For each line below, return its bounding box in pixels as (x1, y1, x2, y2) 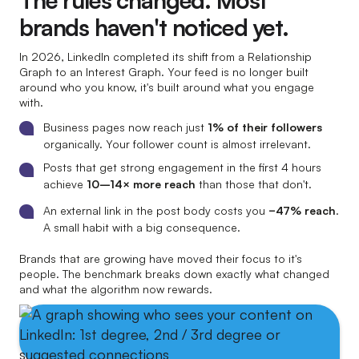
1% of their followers (208, 120, 322, 134)
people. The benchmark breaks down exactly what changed (19, 267, 329, 280)
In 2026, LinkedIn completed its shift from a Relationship (19, 50, 312, 63)
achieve (43, 177, 87, 191)
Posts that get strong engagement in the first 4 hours (43, 160, 321, 174)
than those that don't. (196, 177, 312, 191)
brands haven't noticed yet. (19, 13, 288, 42)
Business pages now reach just (43, 120, 208, 134)
